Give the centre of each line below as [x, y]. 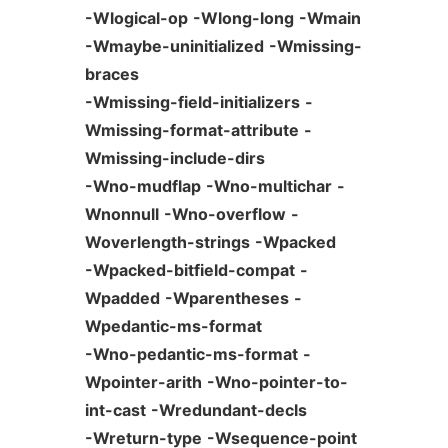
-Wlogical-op [136, 18]
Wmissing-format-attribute [191, 130]
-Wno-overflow [224, 214]
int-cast [115, 410]
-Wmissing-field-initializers [192, 102]
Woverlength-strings [167, 242]
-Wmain [329, 18]
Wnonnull [121, 214]
